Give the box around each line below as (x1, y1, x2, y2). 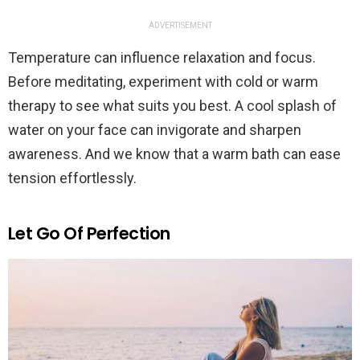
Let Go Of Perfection (8, 221, 170, 245)
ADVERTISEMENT (148, 20, 212, 30)
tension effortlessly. (8, 169, 137, 186)
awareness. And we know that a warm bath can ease (8, 145, 341, 162)
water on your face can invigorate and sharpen (8, 121, 301, 138)
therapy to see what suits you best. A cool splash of (8, 96, 337, 114)
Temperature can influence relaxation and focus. (8, 48, 316, 66)
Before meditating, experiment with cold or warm (8, 72, 318, 90)
